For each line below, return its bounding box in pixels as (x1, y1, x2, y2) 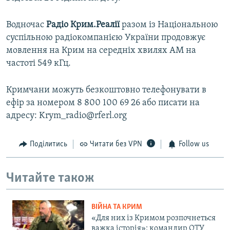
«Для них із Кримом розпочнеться (91, 214, 216, 223)
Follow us (178, 140, 209, 149)
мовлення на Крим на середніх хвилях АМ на (6, 46, 196, 56)
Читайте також (6, 171, 94, 185)
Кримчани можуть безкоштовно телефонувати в (6, 85, 206, 95)
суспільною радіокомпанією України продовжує (6, 33, 205, 43)
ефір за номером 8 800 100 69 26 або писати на (6, 98, 200, 108)
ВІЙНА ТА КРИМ (91, 203, 142, 212)
